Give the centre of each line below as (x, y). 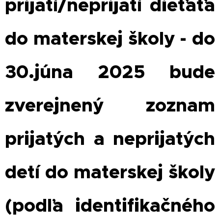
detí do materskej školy (110, 172)
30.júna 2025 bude (110, 72)
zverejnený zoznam (110, 105)
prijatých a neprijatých (110, 139)
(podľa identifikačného (110, 206)
